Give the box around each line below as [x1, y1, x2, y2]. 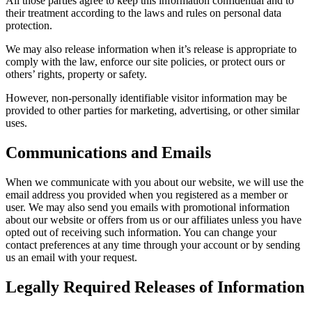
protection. [6, 19, 52, 32]
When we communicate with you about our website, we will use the [6, 176, 304, 189]
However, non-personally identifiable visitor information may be [6, 92, 287, 104]
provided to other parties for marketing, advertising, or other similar [6, 104, 299, 117]
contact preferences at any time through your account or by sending [6, 239, 300, 251]
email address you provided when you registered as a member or [6, 189, 288, 201]
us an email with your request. [6, 251, 137, 264]
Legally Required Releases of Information [6, 277, 304, 296]
